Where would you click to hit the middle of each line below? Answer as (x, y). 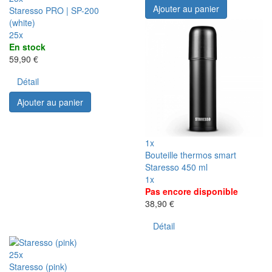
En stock (27, 46)
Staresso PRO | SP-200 (54, 10)
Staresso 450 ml (176, 167)
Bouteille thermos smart (191, 155)
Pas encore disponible (192, 191)
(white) (22, 22)
